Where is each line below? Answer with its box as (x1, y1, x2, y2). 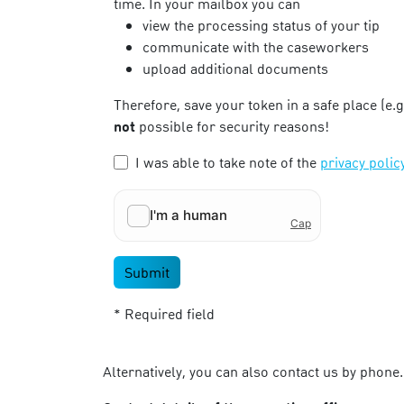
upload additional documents (142, 59, 328, 78)
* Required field (114, 304, 215, 323)
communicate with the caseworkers (142, 37, 369, 56)
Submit (124, 262, 170, 281)
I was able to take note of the (135, 152, 320, 171)
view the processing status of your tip (142, 15, 380, 34)
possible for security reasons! (135, 116, 329, 135)
